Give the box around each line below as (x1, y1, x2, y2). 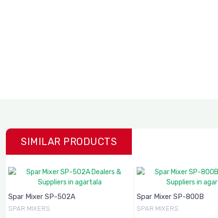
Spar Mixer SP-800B (137, 192, 204, 201)
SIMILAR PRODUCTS (21, 136, 117, 147)
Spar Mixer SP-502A (8, 192, 75, 201)
